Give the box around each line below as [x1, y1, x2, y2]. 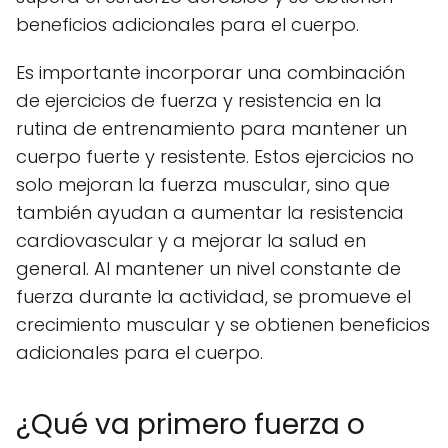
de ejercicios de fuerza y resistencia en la [16, 87, 382, 113]
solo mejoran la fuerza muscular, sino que [16, 171, 390, 197]
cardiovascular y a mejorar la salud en [16, 227, 366, 253]
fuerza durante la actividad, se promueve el [16, 283, 411, 309]
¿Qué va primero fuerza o [16, 404, 365, 444]
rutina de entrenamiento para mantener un [16, 115, 407, 141]
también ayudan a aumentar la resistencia [16, 199, 404, 225]
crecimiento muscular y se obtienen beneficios [16, 311, 430, 337]
